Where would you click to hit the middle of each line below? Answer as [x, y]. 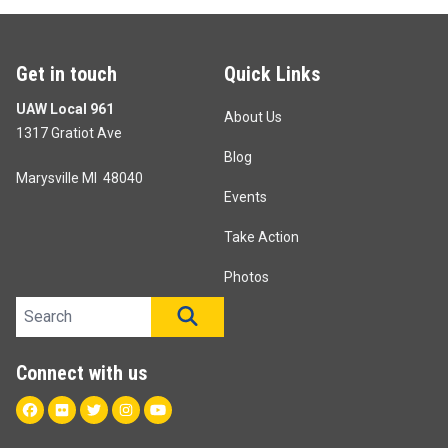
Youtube [197, 409]
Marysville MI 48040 [79, 178]
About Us [253, 117]
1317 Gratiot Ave [69, 133]
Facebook [76, 409]
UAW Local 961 [65, 109]
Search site [54, 308]
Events [245, 197]
